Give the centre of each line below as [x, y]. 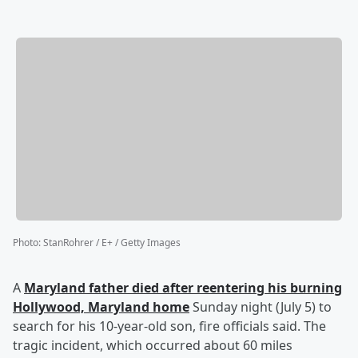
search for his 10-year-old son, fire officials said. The [169, 326]
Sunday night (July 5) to [261, 307]
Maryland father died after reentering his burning [183, 288]
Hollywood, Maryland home [101, 307]
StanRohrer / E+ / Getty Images [112, 243]
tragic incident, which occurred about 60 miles [153, 346]
